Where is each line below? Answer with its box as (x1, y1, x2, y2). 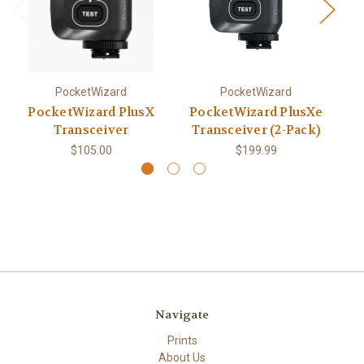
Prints (167, 333, 197, 347)
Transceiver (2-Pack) (192, 121, 320, 138)
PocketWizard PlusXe (189, 103, 323, 120)
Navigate (155, 306, 209, 322)
